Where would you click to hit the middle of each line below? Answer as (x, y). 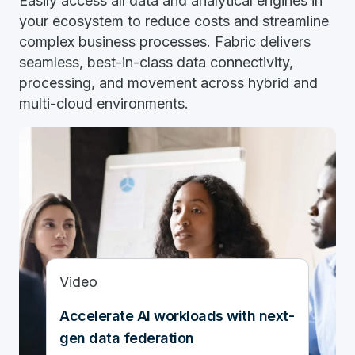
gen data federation (127, 338)
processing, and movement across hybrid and (168, 83)
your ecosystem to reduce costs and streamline (174, 21)
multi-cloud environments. (106, 103)
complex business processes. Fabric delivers (165, 42)
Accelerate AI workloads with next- (177, 316)
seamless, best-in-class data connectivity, (156, 62)
